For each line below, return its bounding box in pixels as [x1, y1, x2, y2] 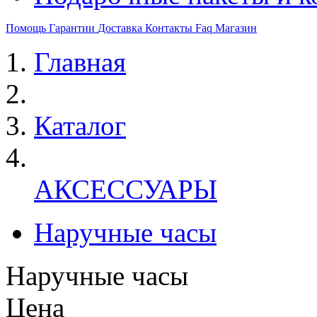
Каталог [34, 110, 126, 141]
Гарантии [49, 22, 98, 34]
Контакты [145, 22, 195, 34]
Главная [34, 47, 126, 77]
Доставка [98, 22, 145, 34]
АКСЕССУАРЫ [34, 174, 217, 204]
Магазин [215, 22, 257, 34]
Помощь [6, 22, 49, 34]
